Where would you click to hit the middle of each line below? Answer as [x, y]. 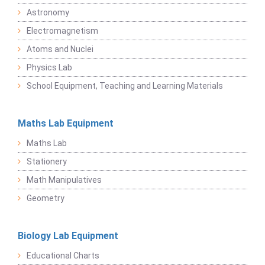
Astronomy [48, 13]
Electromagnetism [62, 31]
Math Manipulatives [64, 180]
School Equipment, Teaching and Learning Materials [125, 86]
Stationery [47, 162]
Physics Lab [49, 68]
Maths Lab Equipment [66, 124]
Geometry [46, 198]
